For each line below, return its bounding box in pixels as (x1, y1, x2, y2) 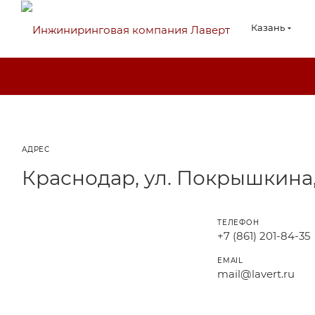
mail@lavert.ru (217, 267, 295, 281)
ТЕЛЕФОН (217, 218, 259, 227)
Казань (251, 22, 285, 33)
